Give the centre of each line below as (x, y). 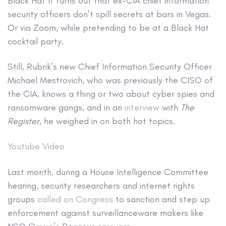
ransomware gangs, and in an (66, 107)
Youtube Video (36, 147)
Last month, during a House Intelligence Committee (108, 172)
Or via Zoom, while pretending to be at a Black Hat (108, 27)
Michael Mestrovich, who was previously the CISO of (110, 80)
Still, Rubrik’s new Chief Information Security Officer (110, 66)
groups (22, 199)
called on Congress (75, 199)
